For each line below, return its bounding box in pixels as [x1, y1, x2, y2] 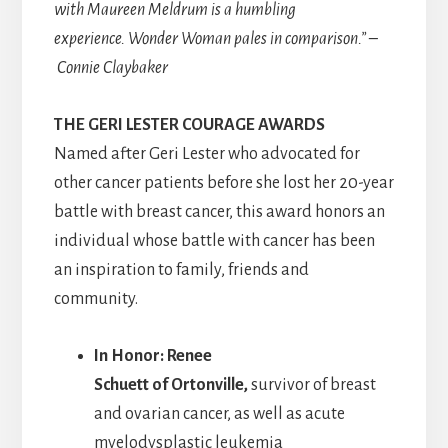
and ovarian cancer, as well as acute [93, 405, 345, 424]
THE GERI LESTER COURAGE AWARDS [53, 116, 325, 135]
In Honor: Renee [93, 347, 212, 366]
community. [53, 290, 138, 309]
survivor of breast [250, 376, 376, 395]
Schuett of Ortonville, [93, 376, 251, 395]
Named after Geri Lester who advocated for [53, 145, 360, 164]
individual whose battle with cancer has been [53, 232, 375, 251]
